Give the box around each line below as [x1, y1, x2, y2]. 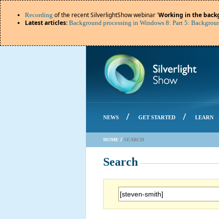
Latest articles [25, 19, 66, 27]
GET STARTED [138, 114, 175, 120]
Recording [25, 11, 53, 19]
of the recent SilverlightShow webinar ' [53, 11, 158, 19]
